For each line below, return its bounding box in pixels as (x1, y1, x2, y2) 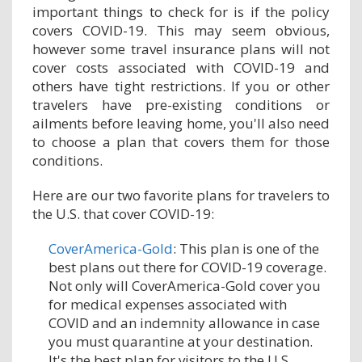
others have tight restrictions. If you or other (32, 76, 330, 95)
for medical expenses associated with (48, 294, 287, 314)
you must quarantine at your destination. (48, 331, 313, 351)
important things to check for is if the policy (32, 2, 330, 21)
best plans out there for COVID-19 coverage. (48, 257, 326, 276)
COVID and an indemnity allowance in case (48, 313, 320, 332)
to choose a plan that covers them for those (32, 132, 330, 151)
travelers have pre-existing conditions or (32, 95, 330, 114)
